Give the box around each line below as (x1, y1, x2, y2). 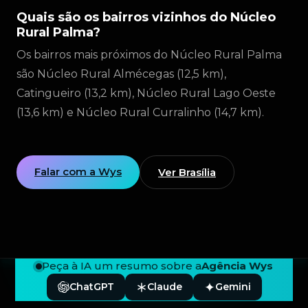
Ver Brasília (158, 166, 216, 179)
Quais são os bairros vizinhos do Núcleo (16, 10, 276, 25)
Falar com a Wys (34, 165, 122, 178)
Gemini (214, 280, 251, 293)
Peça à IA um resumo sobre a (41, 259, 201, 272)
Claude (146, 280, 182, 293)
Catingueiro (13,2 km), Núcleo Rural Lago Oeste (16, 87, 276, 100)
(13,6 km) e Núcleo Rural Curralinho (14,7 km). (16, 106, 264, 119)
